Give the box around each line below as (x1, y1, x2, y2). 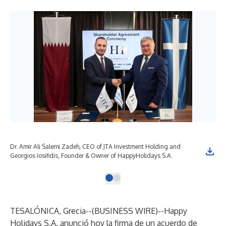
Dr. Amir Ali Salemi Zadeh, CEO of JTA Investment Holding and (10, 143, 181, 150)
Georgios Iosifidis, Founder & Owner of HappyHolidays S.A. (10, 152, 173, 159)
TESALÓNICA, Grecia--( (10, 206, 94, 216)
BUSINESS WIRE (94, 206, 155, 216)
